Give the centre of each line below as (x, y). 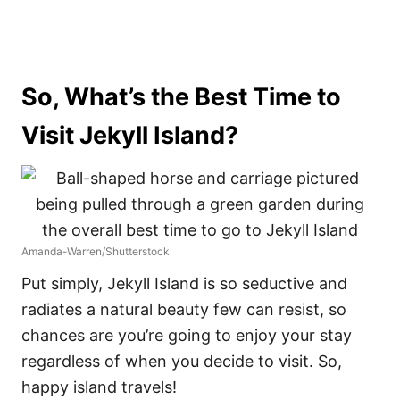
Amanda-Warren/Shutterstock (96, 251)
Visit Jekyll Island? (130, 135)
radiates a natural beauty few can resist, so (184, 309)
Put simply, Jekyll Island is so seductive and (184, 283)
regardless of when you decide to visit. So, (182, 361)
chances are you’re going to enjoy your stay (187, 335)
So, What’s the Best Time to (181, 97)
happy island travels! (99, 387)
